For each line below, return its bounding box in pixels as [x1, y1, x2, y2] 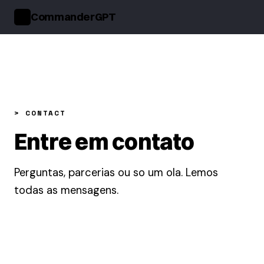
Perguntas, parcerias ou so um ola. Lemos [14, 166, 218, 180]
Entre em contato [14, 127, 194, 156]
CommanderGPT [31, 10, 116, 24]
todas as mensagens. [14, 183, 118, 197]
